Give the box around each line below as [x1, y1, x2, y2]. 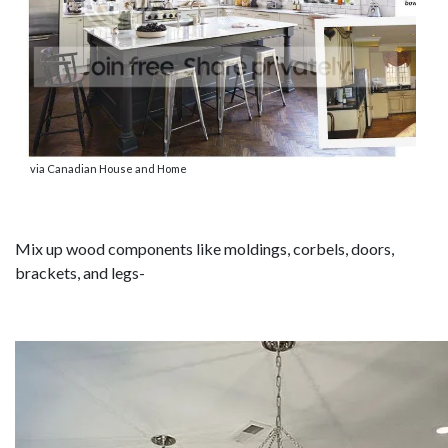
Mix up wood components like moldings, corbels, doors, [15, 239, 394, 259]
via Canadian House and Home [30, 162, 188, 176]
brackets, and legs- [15, 263, 145, 283]
